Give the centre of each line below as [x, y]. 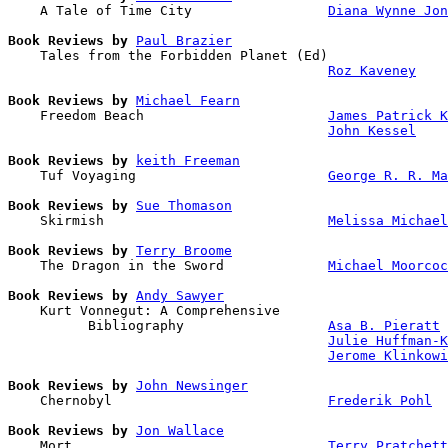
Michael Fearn [188, 100]
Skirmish [168, 220]
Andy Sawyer [180, 295]
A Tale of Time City [168, 10]
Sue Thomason [184, 205]
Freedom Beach [168, 115]
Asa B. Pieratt [384, 325]
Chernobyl [168, 400]
